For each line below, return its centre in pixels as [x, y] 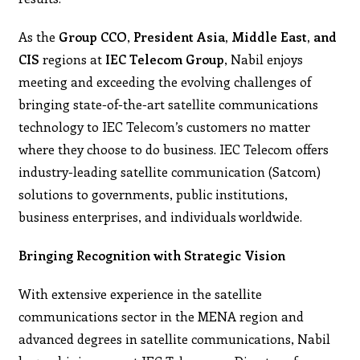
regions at [73, 59]
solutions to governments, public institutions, [153, 194]
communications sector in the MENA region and [162, 316]
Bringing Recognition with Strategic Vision [152, 255]
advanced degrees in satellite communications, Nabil [175, 338]
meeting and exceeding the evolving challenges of [165, 81]
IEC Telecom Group [165, 59]
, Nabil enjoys [264, 59]
